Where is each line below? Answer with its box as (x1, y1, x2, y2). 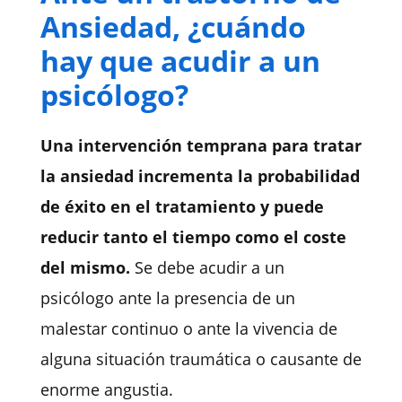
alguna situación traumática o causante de (39, 348, 362, 371)
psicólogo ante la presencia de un (39, 287, 295, 310)
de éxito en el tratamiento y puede (39, 196, 324, 218)
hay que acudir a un (39, 41, 320, 81)
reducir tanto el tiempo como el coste (39, 226, 346, 249)
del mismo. (39, 257, 130, 279)
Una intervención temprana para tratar (39, 135, 362, 157)
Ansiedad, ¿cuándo (39, 7, 306, 47)
